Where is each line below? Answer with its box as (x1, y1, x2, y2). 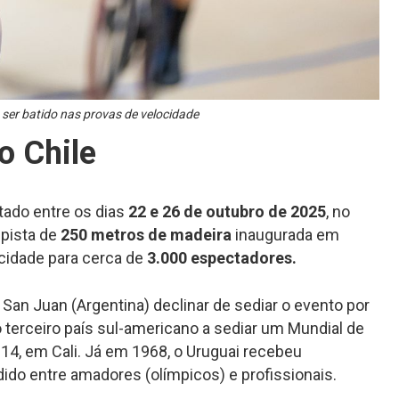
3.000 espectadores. (147, 248, 297, 267)
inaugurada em (232, 224, 340, 244)
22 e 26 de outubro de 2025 (128, 201, 327, 221)
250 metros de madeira (61, 224, 232, 244)
